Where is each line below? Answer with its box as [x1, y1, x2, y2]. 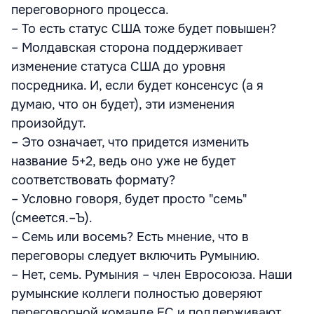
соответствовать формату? [11, 172, 175, 188]
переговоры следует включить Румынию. [11, 248, 260, 264]
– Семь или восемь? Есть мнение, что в [11, 229, 249, 245]
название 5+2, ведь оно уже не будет [11, 153, 235, 169]
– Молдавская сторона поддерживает [11, 40, 243, 55]
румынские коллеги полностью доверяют [11, 286, 262, 301]
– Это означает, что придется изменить [11, 135, 249, 150]
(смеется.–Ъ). [11, 210, 93, 226]
